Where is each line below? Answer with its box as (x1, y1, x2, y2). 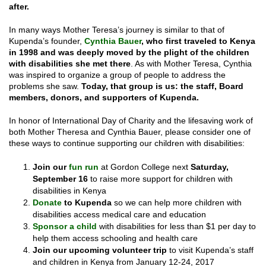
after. (9, 1, 29, 11)
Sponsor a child (33, 221, 97, 231)
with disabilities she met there (9, 58, 131, 68)
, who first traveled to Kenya (141, 36, 255, 46)
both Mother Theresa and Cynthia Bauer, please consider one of (9, 126, 251, 137)
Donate (33, 197, 62, 207)
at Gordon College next (99, 161, 191, 172)
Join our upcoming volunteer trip (33, 245, 167, 255)
